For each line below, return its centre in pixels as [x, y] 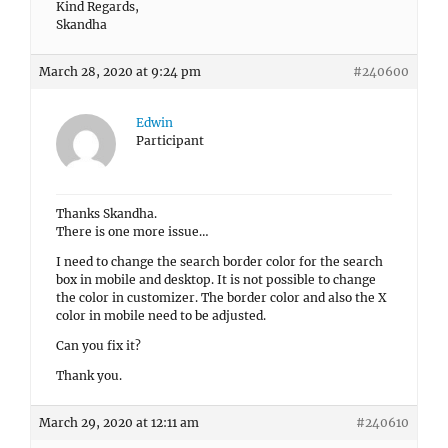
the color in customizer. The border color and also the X [221, 297]
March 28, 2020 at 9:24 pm [120, 71]
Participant [170, 140]
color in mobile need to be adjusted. [161, 315]
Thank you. [89, 375]
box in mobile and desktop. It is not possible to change [216, 279]
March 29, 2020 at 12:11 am [119, 422]
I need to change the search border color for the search [219, 261]
